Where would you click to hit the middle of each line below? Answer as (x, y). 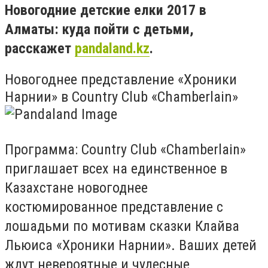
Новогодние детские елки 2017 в (106, 10)
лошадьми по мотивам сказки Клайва (122, 226)
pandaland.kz (112, 48)
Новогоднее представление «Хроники (121, 80)
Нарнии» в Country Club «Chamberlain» (121, 97)
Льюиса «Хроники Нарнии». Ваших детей (131, 246)
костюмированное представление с (114, 207)
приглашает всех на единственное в (116, 169)
